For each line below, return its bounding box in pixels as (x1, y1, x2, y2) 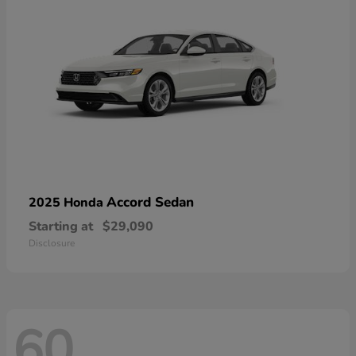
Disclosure (29, 236, 75, 250)
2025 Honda (29, 193, 106, 211)
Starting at (29, 217, 93, 235)
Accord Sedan (106, 192, 194, 211)
